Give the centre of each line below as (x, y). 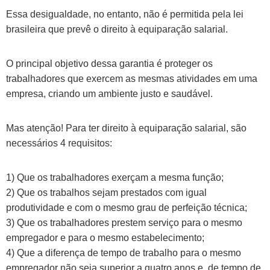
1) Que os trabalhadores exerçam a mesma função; (115, 178)
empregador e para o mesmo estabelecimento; (105, 238)
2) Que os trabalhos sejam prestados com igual (106, 193)
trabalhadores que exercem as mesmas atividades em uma (132, 79)
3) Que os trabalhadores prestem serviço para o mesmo (124, 223)
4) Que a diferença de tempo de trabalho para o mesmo (124, 253)
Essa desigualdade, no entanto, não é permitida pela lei (125, 14)
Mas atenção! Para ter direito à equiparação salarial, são (126, 128)
